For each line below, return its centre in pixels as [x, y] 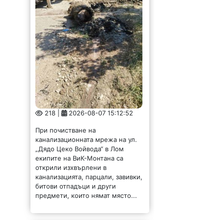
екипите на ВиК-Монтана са [80, 158]
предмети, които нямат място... [86, 196]
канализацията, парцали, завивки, [89, 177]
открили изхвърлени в [71, 168]
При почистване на [66, 130]
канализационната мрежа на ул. [86, 140]
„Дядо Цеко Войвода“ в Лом [80, 149]
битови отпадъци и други [76, 186]
